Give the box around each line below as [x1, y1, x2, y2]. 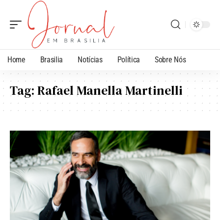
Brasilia [40, 55, 63, 64]
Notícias [78, 55, 103, 64]
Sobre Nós [155, 55, 186, 64]
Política [117, 55, 140, 64]
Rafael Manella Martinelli [37, 81, 183, 99]
